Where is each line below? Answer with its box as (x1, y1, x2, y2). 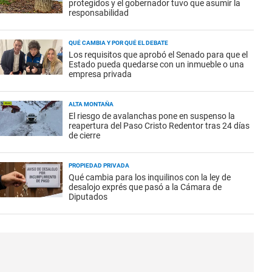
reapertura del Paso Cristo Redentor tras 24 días (69, 121, 250, 131)
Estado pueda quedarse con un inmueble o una (69, 59, 244, 69)
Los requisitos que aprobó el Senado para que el (69, 50, 248, 59)
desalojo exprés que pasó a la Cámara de (69, 182, 222, 192)
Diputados (69, 192, 107, 202)
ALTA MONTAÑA (69, 101, 114, 107)
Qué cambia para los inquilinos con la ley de (69, 172, 231, 182)
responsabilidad (69, 8, 129, 18)
